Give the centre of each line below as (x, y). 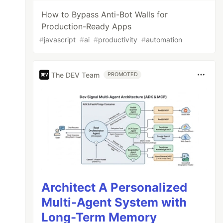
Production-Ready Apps (87, 26)
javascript (60, 40)
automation (164, 40)
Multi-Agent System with (114, 202)
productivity (118, 40)
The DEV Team (76, 75)
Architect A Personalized (114, 187)
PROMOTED (123, 74)
